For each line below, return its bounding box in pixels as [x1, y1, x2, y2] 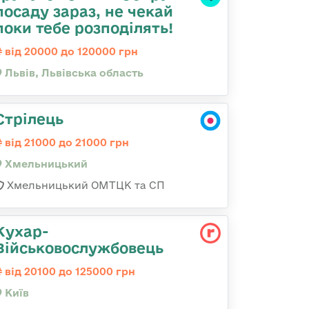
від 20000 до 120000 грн [2, 46, 138, 57]
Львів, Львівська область [2, 67, 143, 79]
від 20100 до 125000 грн [2, 266, 135, 277]
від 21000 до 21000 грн [2, 137, 129, 148]
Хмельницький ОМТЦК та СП [4, 179, 165, 191]
